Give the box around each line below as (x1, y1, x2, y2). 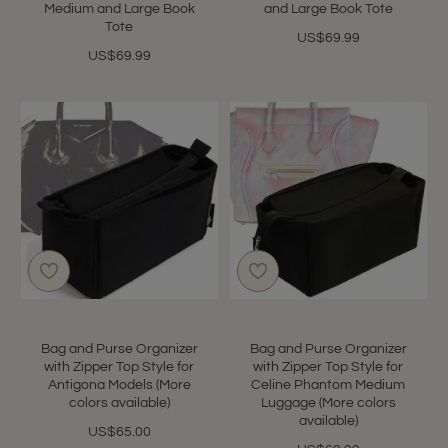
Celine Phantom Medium (251, 377, 406, 392)
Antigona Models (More (47, 377, 191, 392)
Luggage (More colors (260, 395, 396, 410)
